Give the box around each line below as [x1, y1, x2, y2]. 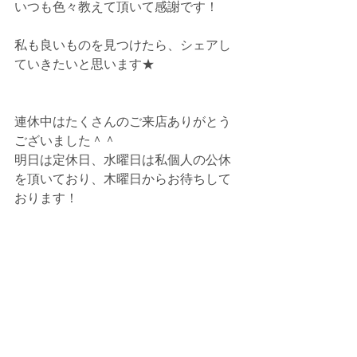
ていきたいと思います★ [14, 57, 155, 71]
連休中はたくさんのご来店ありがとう [14, 115, 231, 128]
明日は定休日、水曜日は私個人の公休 [14, 153, 231, 167]
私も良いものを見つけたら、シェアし [14, 38, 231, 52]
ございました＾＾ [14, 134, 116, 147]
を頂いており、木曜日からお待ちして [14, 172, 231, 186]
